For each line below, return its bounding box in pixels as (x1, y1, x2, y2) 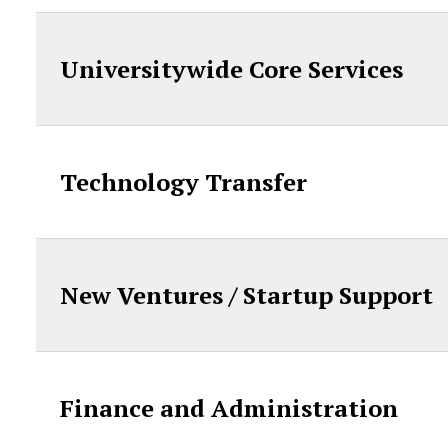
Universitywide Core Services (59, 53, 403, 85)
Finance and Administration (59, 392, 398, 424)
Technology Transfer (59, 166, 307, 198)
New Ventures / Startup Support (59, 279, 433, 311)
